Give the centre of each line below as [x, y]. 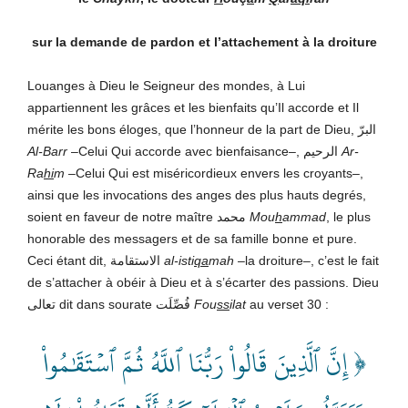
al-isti [179, 260]
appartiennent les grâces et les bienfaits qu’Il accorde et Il [193, 107]
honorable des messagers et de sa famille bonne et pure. [192, 238]
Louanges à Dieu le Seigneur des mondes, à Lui [166, 85]
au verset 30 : [287, 304]
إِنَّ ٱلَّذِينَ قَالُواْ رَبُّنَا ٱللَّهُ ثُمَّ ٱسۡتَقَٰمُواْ [194, 362]
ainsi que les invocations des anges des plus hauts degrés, [197, 194]
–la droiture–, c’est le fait [308, 260]
